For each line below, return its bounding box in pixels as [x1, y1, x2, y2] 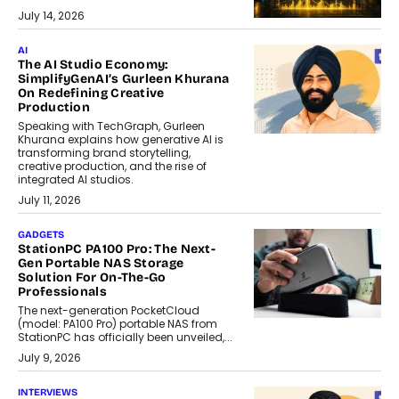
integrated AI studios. [18, 172, 134, 188]
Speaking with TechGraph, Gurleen [18, 118, 205, 134]
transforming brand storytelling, [18, 145, 191, 161]
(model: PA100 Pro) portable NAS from [18, 316, 217, 332]
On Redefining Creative [18, 85, 165, 102]
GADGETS [18, 229, 64, 241]
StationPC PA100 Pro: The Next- [18, 241, 216, 257]
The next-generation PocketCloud [18, 303, 199, 319]
